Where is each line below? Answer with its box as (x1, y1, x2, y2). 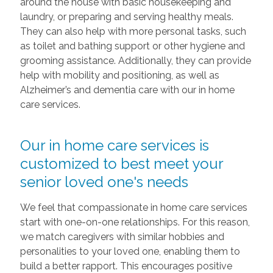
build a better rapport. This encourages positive (19, 260, 232, 272)
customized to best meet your (19, 154, 223, 172)
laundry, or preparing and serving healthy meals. (19, 10, 233, 23)
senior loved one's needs (19, 172, 188, 191)
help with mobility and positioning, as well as (19, 69, 219, 81)
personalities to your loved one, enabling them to (19, 245, 240, 257)
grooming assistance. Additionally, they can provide (19, 54, 251, 66)
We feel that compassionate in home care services (19, 201, 247, 213)
